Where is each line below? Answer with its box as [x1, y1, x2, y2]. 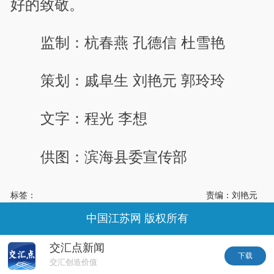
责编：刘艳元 [206, 190, 257, 200]
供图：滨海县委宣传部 [40, 148, 191, 165]
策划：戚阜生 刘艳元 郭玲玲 [40, 72, 225, 89]
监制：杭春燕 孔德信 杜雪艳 [40, 34, 225, 51]
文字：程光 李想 [40, 110, 147, 127]
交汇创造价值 [49, 257, 97, 267]
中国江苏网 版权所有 [86, 212, 188, 225]
